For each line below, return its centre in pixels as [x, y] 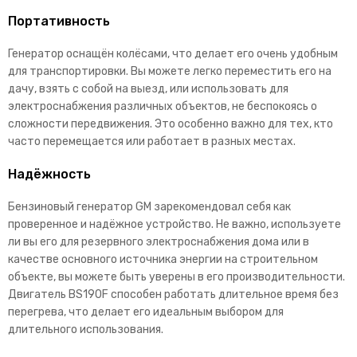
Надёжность [49, 174]
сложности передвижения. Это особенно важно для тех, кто [171, 124]
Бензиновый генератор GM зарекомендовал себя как [149, 206]
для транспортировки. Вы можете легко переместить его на [170, 71]
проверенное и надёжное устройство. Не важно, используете [175, 224]
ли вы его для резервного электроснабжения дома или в [159, 241]
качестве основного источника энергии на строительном [163, 259]
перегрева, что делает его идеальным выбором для [146, 312]
